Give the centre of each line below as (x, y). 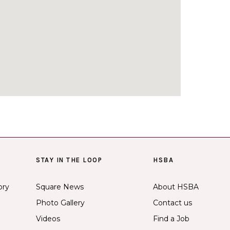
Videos (48, 218)
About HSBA (176, 187)
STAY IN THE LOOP (69, 160)
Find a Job (171, 218)
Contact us (172, 203)
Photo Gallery (60, 203)
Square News (60, 187)
